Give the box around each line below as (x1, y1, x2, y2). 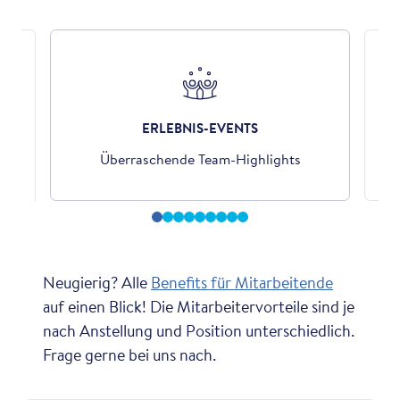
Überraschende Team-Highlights (99, 147, 301, 170)
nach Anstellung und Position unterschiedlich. (43, 318, 354, 342)
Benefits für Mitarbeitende (151, 270, 333, 294)
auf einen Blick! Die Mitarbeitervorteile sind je (43, 294, 354, 318)
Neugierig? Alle (43, 270, 151, 294)
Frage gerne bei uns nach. (43, 342, 216, 366)
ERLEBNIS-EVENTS (142, 117, 258, 137)
